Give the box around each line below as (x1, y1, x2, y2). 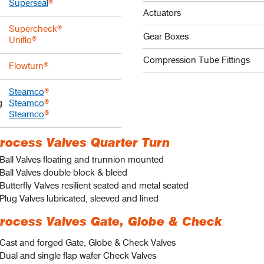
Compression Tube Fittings (143, 55, 250, 65)
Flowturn (8, 61, 44, 71)
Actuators (143, 8, 181, 18)
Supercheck (8, 24, 57, 34)
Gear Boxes (143, 31, 189, 42)
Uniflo (8, 35, 32, 45)
